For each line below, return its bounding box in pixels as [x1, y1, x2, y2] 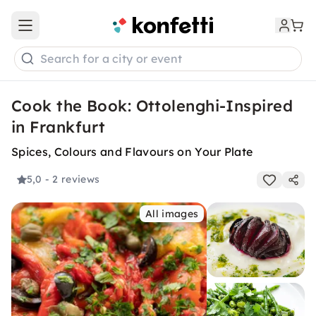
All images [145, 207, 199, 220]
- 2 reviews [44, 173, 100, 186]
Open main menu [24, 25, 109, 38]
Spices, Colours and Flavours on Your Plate [11, 145, 253, 159]
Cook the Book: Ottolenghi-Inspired [11, 96, 293, 116]
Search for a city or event [40, 51, 183, 66]
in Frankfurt [11, 117, 106, 137]
